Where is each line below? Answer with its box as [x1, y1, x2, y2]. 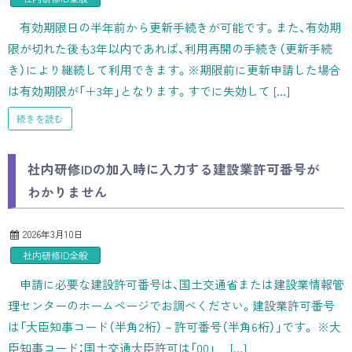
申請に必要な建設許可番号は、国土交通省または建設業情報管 [20, 276, 344, 292]
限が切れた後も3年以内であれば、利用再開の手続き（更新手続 [8, 39, 332, 57]
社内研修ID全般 [23, 248, 88, 262]
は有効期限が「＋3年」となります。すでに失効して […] [8, 82, 290, 99]
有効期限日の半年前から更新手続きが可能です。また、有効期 [20, 18, 341, 35]
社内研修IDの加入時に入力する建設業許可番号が [27, 159, 320, 179]
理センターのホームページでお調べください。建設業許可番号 [8, 297, 335, 313]
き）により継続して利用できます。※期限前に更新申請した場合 [8, 60, 341, 78]
